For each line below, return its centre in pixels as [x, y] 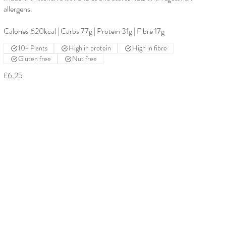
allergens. [18, 9]
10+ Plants [33, 48]
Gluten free [34, 59]
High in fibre [149, 48]
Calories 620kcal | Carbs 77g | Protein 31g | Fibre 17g [84, 31]
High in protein [90, 48]
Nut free [84, 59]
